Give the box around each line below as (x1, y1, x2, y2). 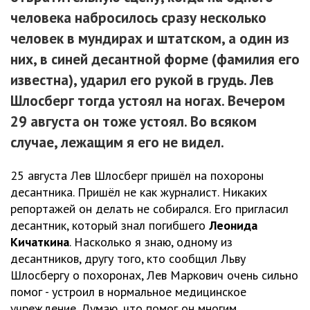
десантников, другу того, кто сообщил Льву (10, 250, 246, 266)
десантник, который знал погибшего (10, 217, 209, 233)
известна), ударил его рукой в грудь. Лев (10, 70, 274, 89)
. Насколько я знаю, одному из (69, 233, 232, 250)
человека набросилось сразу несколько (10, 8, 266, 27)
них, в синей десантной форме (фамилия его (10, 49, 300, 69)
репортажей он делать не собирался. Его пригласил (10, 200, 289, 217)
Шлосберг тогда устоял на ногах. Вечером (10, 91, 285, 110)
